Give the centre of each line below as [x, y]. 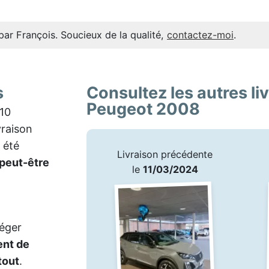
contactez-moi [200, 35]
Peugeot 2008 [143, 109]
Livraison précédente [165, 154]
